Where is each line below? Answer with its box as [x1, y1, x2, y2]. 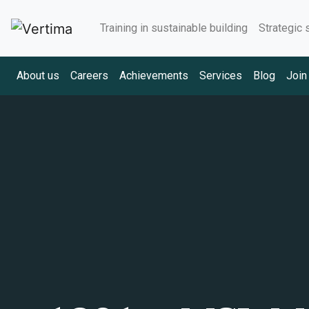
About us [17, 69, 59, 82]
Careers [70, 69, 108, 82]
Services [199, 69, 242, 82]
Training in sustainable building [100, 21, 248, 34]
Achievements [119, 69, 188, 82]
